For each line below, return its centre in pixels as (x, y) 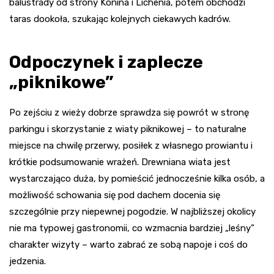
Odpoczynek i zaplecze (106, 62)
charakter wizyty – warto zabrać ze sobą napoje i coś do (128, 245)
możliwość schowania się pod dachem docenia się (115, 195)
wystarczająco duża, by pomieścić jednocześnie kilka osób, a (137, 179)
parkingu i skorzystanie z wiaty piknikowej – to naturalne (128, 129)
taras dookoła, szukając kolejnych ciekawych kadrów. (120, 19)
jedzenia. (28, 261)
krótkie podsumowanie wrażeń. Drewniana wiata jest (120, 162)
